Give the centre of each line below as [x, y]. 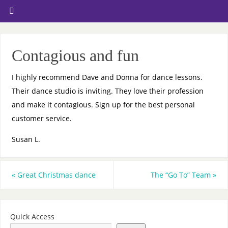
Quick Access [32, 217]
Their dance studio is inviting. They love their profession [107, 91]
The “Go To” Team [182, 175]
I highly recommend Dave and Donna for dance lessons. [107, 77]
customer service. [41, 118]
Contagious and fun [75, 55]
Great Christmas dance [55, 175]
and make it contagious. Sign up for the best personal [103, 104]
